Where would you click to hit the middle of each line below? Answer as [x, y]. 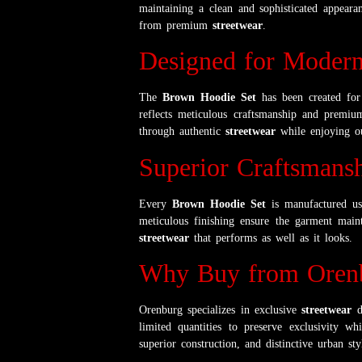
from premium [176, 25]
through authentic [182, 132]
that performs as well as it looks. [271, 238]
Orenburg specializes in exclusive [221, 310]
